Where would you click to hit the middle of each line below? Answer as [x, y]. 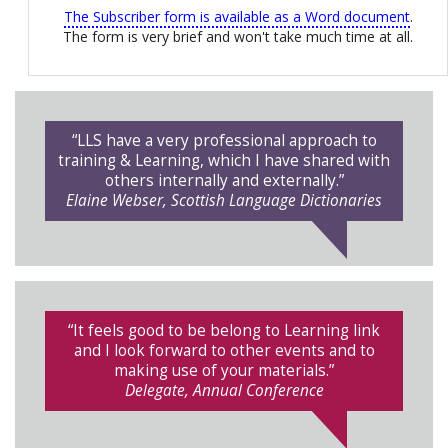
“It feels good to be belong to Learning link [224, 331]
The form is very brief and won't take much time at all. [238, 37]
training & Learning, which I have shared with [224, 161]
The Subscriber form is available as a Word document [236, 17]
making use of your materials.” [224, 371]
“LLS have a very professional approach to [224, 141]
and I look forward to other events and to [224, 351]
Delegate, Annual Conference [224, 391]
